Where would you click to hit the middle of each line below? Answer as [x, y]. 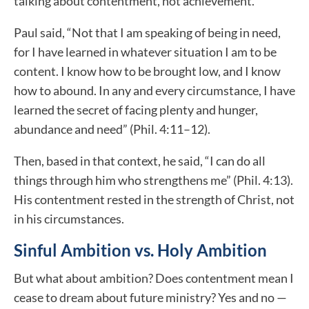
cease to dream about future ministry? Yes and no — [150, 298]
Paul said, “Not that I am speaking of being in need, [147, 33]
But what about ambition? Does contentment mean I [154, 278]
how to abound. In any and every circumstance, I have [154, 91]
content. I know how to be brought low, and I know [147, 71]
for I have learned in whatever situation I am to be [145, 52]
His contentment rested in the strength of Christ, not [154, 200]
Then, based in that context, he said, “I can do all [140, 161]
